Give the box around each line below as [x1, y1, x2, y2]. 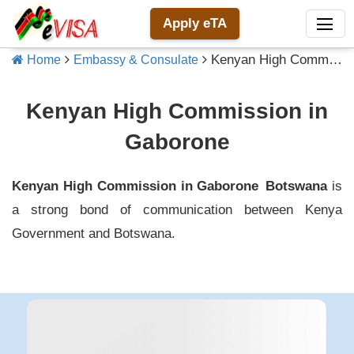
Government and [12, 226, 114, 242]
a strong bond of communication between [12, 202, 305, 218]
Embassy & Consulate [73, 53, 198, 67]
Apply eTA [163, 16, 228, 32]
